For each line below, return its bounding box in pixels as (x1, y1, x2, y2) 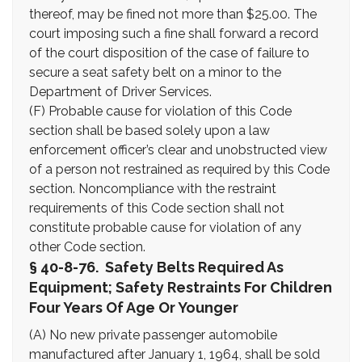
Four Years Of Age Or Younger (29, 299, 238, 316)
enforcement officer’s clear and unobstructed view (29, 142, 327, 158)
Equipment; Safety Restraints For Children (29, 279, 332, 296)
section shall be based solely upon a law (29, 123, 270, 138)
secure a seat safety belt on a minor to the (29, 65, 281, 80)
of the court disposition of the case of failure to (29, 45, 309, 61)
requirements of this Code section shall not (29, 200, 284, 216)
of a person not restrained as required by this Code (29, 162, 330, 177)
